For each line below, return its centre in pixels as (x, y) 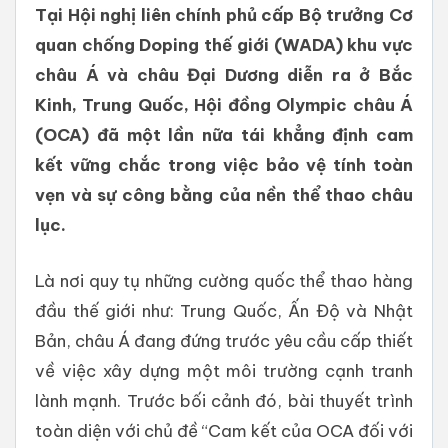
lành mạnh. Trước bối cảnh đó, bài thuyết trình (224, 401)
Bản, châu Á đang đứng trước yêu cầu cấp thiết (224, 341)
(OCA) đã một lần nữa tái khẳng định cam (224, 135)
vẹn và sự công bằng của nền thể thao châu (224, 195)
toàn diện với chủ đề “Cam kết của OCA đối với (224, 431)
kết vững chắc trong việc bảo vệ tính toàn (224, 165)
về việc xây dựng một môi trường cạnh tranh (224, 371)
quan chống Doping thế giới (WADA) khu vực (224, 45)
